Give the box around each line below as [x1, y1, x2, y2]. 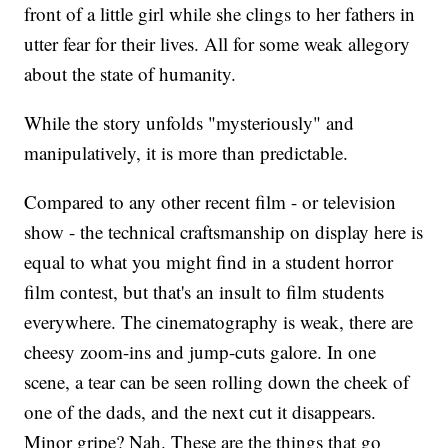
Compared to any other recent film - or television [24, 189, 397, 215]
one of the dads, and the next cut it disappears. [24, 399, 377, 425]
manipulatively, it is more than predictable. [24, 140, 349, 166]
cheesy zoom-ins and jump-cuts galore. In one [24, 339, 377, 365]
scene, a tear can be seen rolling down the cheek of [24, 369, 410, 395]
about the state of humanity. [24, 61, 237, 87]
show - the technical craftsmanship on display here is [24, 219, 424, 245]
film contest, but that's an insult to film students [24, 279, 385, 305]
